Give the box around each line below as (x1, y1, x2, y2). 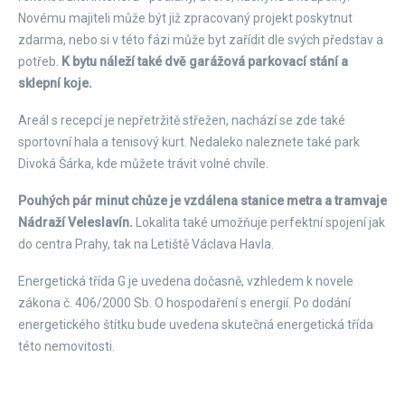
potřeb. (18, 54, 61, 69)
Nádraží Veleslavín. (18, 215, 136, 230)
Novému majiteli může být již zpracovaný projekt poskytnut (18, 11, 353, 25)
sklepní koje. (18, 76, 92, 90)
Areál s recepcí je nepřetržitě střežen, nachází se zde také (18, 113, 345, 127)
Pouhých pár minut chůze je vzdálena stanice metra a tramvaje (18, 193, 387, 208)
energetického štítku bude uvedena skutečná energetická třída (18, 317, 373, 332)
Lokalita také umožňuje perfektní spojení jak (136, 215, 385, 230)
